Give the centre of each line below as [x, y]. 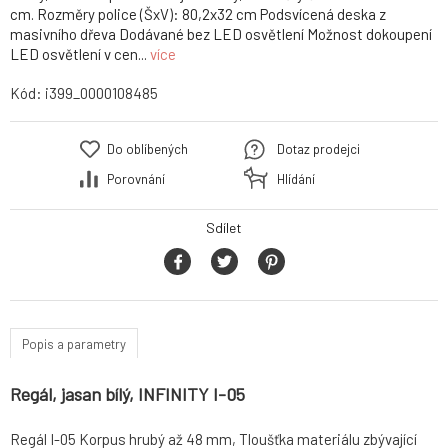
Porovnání [136, 179]
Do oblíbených [147, 149]
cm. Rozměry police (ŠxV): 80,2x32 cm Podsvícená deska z [198, 14]
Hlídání [296, 179]
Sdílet [224, 228]
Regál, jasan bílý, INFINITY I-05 [127, 394]
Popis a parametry [74, 343]
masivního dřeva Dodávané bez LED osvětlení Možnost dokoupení [221, 34]
